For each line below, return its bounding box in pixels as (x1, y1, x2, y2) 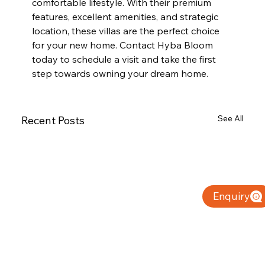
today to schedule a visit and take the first (31, 53, 218, 65)
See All (218, 112, 244, 124)
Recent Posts (21, 113, 85, 127)
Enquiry (212, 189, 250, 203)
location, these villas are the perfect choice (31, 24, 222, 37)
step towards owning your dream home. (31, 67, 208, 79)
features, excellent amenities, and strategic (31, 10, 221, 22)
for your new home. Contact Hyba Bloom (31, 38, 215, 51)
